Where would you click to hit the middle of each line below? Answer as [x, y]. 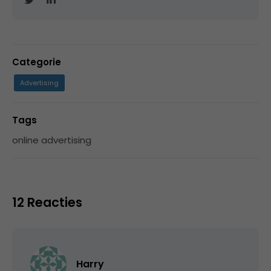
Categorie [37, 62]
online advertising [52, 140]
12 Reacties [47, 202]
